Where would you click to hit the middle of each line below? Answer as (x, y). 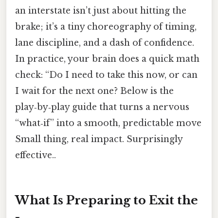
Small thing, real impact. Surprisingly (99, 139)
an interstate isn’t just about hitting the (101, 10)
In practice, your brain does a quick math (107, 59)
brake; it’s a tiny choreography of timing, (106, 27)
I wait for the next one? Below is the (94, 91)
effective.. (36, 155)
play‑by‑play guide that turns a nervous (102, 107)
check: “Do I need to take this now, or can (106, 75)
